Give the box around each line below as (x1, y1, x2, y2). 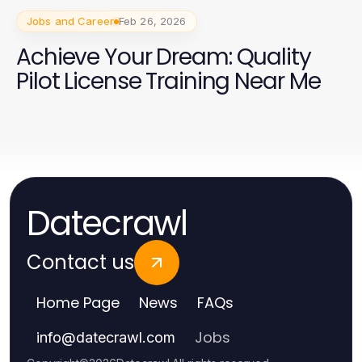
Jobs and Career (27, 15, 114, 28)
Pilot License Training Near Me (16, 65, 321, 98)
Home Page (36, 293, 120, 314)
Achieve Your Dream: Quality (16, 41, 311, 74)
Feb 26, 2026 (118, 15, 187, 28)
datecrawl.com (76, 329, 175, 347)
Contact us (27, 249, 134, 276)
